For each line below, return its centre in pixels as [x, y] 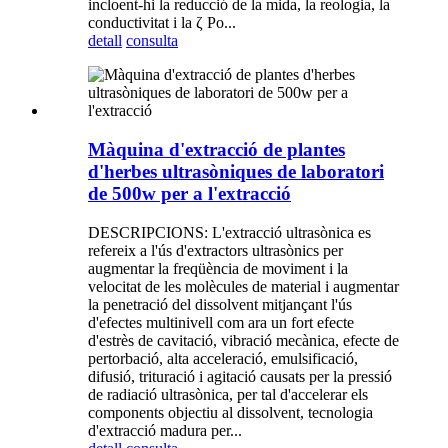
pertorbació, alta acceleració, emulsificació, [223, 358]
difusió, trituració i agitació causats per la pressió [240, 376]
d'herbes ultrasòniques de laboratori [236, 171]
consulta [152, 41]
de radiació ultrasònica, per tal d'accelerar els [228, 394]
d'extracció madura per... [165, 430]
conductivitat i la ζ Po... [162, 23]
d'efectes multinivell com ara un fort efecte [221, 322]
